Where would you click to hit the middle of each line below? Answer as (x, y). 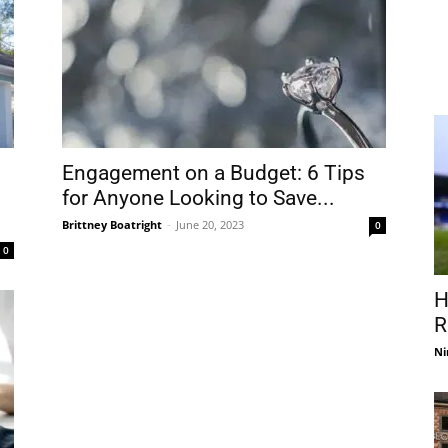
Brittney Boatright (112, 224)
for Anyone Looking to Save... (198, 198)
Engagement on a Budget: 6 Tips (213, 173)
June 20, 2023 (210, 224)
